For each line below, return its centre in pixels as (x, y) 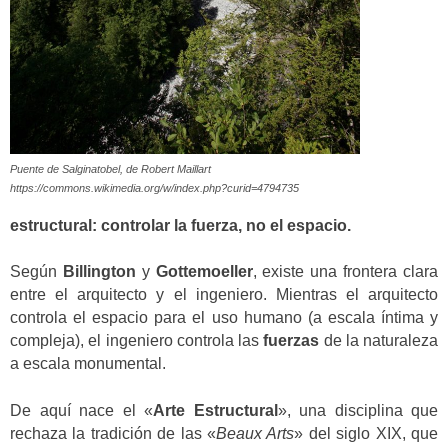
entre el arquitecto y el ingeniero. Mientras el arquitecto (224, 295)
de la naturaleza (378, 341)
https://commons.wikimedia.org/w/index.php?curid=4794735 (154, 188)
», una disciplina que (357, 410)
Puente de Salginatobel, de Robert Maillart (112, 169)
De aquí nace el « (81, 410)
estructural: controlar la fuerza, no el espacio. (180, 225)
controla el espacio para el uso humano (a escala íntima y (224, 318)
